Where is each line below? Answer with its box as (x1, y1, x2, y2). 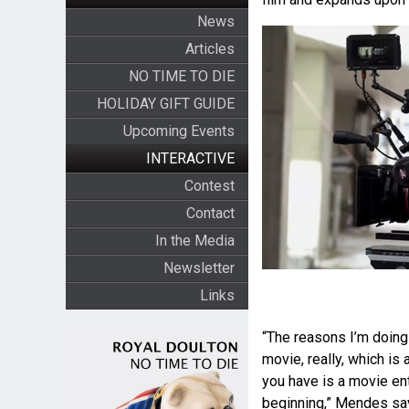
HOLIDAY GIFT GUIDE (96, 95, 235, 112)
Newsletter (163, 259, 235, 277)
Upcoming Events (122, 122, 235, 140)
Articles (184, 40, 235, 58)
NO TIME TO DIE (128, 68, 235, 85)
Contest (184, 177, 235, 194)
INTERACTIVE (145, 150, 235, 167)
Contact (185, 204, 235, 222)
